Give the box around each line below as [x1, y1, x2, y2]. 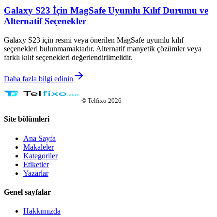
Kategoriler [23, 151, 58, 160]
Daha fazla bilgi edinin [4, 75, 73, 83]
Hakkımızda [23, 207, 61, 216]
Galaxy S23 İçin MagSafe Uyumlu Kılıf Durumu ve [4, 5, 208, 16]
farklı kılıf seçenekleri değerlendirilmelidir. [4, 53, 133, 62]
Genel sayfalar [4, 187, 51, 196]
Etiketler [23, 160, 49, 169]
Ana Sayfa [23, 134, 56, 142]
